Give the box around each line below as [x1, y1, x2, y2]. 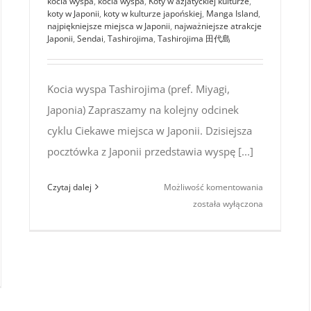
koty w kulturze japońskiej [103, 7, 202, 19]
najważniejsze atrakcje [174, 19, 262, 32]
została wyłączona [193, 197, 264, 210]
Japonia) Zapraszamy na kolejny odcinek [47, 102, 239, 117]
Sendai [77, 32, 103, 44]
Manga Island [206, 7, 258, 19]
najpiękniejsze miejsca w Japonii [47, 19, 170, 32]
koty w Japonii [47, 7, 99, 19]
